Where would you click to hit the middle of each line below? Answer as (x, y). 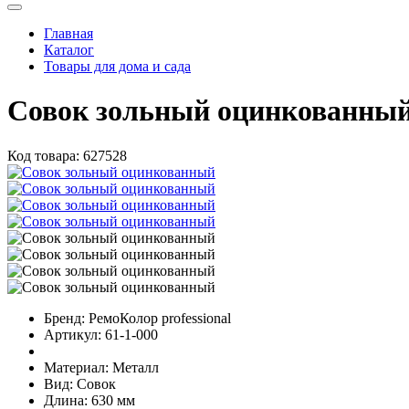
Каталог (69, 49)
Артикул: (73, 334)
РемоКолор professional (160, 318)
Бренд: (64, 318)
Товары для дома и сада (117, 66)
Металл (136, 367)
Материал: (76, 367)
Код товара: (43, 155)
